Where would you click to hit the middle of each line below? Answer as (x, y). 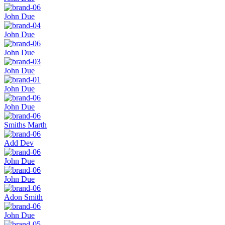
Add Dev (19, 143)
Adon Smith (23, 197)
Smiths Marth (25, 125)
